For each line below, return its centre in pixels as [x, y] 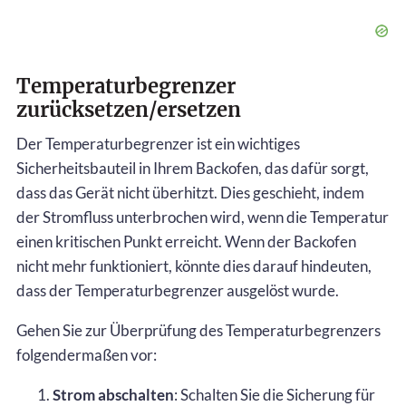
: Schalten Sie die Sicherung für [275, 394]
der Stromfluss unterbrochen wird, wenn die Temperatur [203, 217]
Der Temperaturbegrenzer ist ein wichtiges [158, 143]
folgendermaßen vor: [87, 354]
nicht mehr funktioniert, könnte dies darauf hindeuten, [194, 266]
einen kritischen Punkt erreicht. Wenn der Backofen [186, 241]
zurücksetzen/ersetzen [129, 109]
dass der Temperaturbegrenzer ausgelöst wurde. [178, 290]
